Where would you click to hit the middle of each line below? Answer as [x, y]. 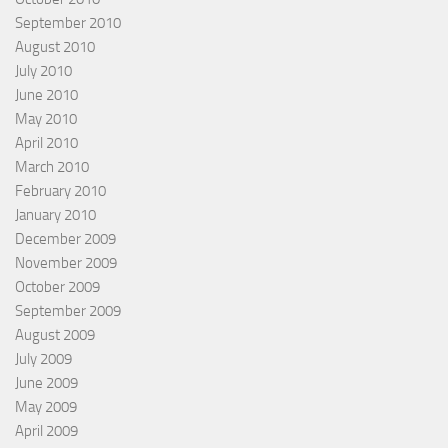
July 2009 [43, 358]
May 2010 [46, 118]
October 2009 [57, 286]
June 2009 [46, 382]
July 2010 [43, 70]
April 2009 [46, 430]
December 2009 [65, 238]
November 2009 [66, 262]
